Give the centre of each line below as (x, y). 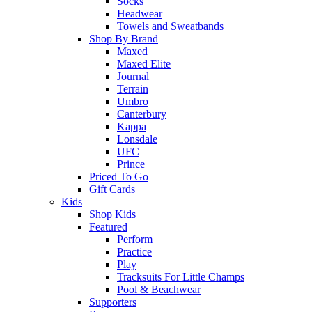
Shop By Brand (124, 39)
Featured (108, 227)
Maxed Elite (144, 64)
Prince (131, 164)
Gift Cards (112, 189)
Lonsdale (137, 139)
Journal (133, 77)
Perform (135, 240)
